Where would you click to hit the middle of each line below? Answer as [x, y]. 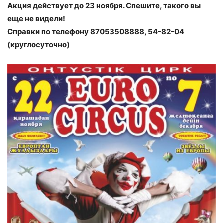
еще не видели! [36, 19]
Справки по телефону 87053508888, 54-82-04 [96, 32]
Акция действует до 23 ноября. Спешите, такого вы [104, 6]
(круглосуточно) [39, 45]
